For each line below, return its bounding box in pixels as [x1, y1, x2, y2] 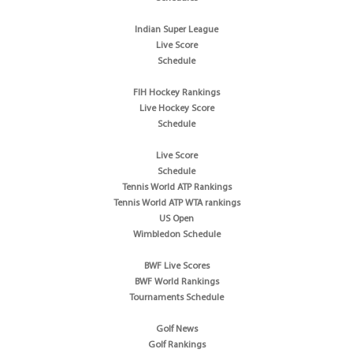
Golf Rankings [147, 340, 206, 350]
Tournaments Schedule [129, 292, 224, 303]
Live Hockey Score [139, 103, 214, 113]
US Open [159, 214, 194, 224]
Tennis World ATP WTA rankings [113, 198, 240, 208]
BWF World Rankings [134, 277, 219, 287]
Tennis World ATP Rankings [121, 182, 232, 192]
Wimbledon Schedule [132, 229, 221, 240]
